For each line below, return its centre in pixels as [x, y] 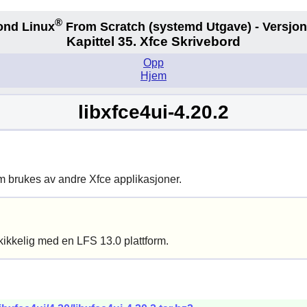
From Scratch [105, 26]
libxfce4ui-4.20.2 [153, 112]
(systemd [175, 26]
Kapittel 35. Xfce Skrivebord [153, 42]
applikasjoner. [146, 179]
